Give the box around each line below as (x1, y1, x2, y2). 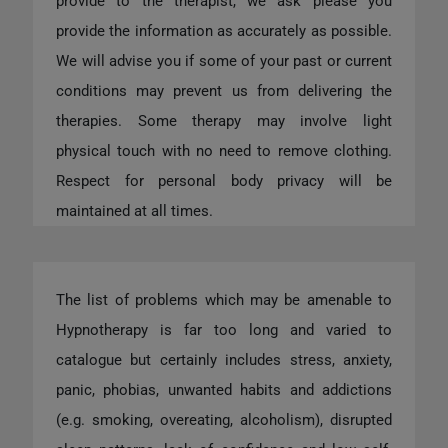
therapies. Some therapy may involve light (56, 112, 392, 131)
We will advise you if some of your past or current (56, 52, 392, 71)
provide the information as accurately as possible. (56, 22, 392, 41)
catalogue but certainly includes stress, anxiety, (56, 351, 392, 370)
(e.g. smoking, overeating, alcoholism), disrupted (56, 411, 392, 430)
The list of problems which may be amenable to (56, 291, 392, 310)
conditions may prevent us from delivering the (56, 82, 392, 101)
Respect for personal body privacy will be (56, 172, 392, 191)
